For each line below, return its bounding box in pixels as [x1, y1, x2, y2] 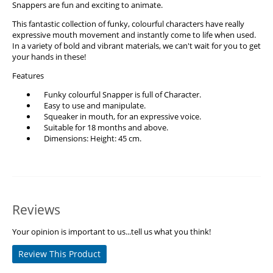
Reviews [12, 201, 60, 219]
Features [12, 70, 44, 82]
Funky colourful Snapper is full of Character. [37, 89, 201, 101]
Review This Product [18, 248, 101, 260]
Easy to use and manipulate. [37, 100, 146, 112]
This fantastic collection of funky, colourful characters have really [12, 18, 244, 30]
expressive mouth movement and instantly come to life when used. [12, 29, 256, 41]
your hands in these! [12, 51, 86, 63]
